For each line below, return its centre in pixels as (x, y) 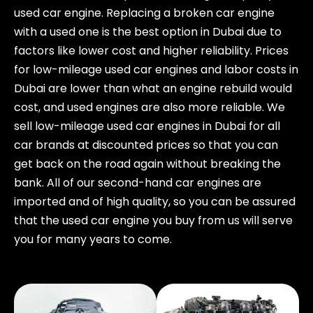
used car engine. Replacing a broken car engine (144, 13)
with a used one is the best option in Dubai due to (148, 32)
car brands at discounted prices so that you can (146, 145)
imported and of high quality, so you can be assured (155, 202)
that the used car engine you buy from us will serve (153, 221)
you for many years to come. (93, 240)
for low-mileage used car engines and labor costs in (156, 70)
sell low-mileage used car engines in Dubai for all (147, 126)
